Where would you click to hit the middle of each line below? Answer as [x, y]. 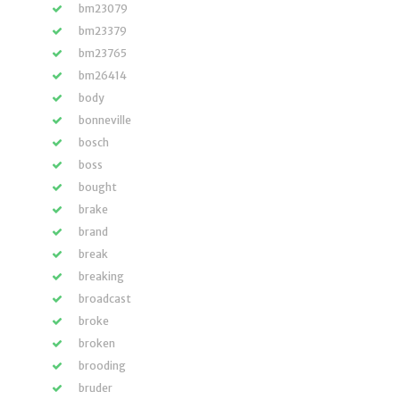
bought [98, 187]
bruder [96, 388]
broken [97, 343]
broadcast [105, 299]
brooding [102, 366]
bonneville [105, 120]
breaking [101, 276]
